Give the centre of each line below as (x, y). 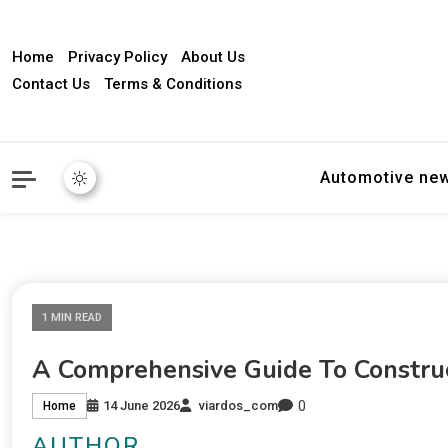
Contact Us (51, 83)
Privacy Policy (117, 56)
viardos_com (238, 406)
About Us (213, 56)
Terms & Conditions (173, 83)
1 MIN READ (72, 317)
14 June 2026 (141, 406)
